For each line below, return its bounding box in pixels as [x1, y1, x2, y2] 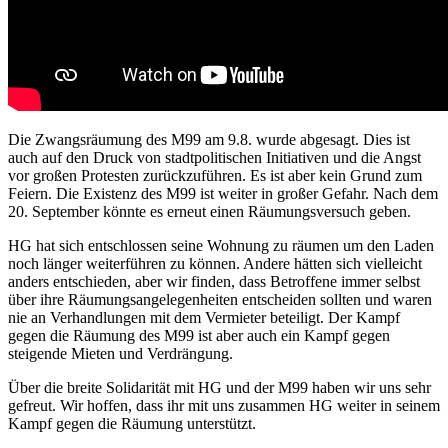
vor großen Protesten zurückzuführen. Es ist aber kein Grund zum [8, 167, 422, 185]
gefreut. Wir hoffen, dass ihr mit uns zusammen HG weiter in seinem [8, 397, 440, 415]
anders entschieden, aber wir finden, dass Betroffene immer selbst [8, 273, 420, 291]
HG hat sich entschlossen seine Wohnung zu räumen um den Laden [8, 237, 434, 255]
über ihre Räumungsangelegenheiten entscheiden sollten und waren [8, 291, 432, 309]
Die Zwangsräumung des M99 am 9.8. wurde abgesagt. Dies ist [8, 131, 410, 149]
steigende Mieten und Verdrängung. [8, 345, 233, 363]
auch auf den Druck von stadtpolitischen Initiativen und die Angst [8, 149, 421, 167]
